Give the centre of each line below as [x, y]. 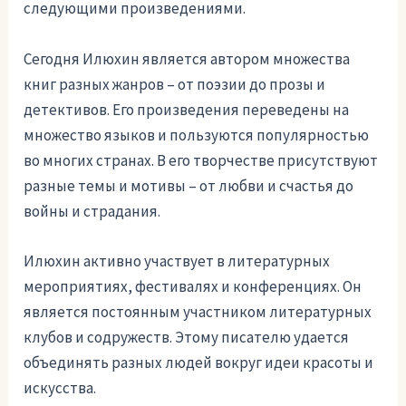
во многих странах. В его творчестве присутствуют [201, 160]
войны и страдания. [92, 211]
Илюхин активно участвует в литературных [177, 261]
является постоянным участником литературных [198, 311]
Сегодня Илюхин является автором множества [187, 58]
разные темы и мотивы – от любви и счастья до [189, 185]
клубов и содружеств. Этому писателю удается [187, 337]
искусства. [60, 387]
